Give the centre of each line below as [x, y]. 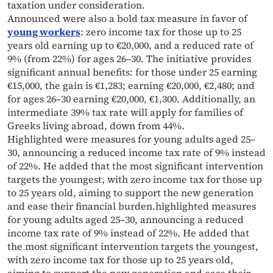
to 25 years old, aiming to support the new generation [130, 193]
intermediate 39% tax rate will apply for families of [125, 112]
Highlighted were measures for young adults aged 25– [131, 139]
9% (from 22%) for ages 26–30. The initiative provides [129, 59]
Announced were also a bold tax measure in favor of [127, 19]
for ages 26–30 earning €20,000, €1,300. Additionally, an [131, 99]
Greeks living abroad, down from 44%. [96, 126]
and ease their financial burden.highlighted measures [132, 206]
